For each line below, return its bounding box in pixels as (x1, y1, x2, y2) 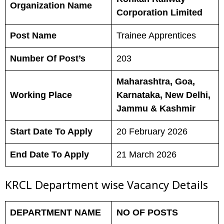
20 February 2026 (116, 126, 187, 136)
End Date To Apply (10, 149, 89, 159)
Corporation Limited (116, 7, 202, 17)
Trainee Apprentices (116, 30, 196, 40)
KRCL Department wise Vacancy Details (5, 180, 208, 195)
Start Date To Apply (10, 126, 92, 136)
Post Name (10, 30, 56, 40)
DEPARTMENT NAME (10, 207, 101, 217)
